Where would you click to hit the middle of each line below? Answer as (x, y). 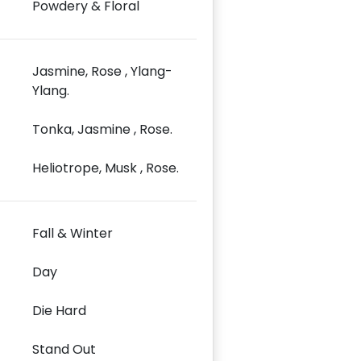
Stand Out (64, 349)
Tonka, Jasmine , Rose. (102, 129)
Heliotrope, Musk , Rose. (106, 168)
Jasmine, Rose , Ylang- (102, 71)
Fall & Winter (73, 233)
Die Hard (59, 310)
